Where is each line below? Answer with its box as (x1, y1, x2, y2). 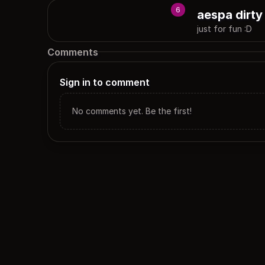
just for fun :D (197, 24, 252, 34)
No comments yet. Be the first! (72, 106, 192, 117)
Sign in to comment (60, 76, 150, 89)
